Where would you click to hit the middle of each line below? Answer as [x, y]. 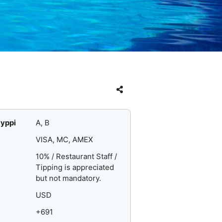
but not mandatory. [69, 178]
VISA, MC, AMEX [65, 140]
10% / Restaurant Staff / [77, 157]
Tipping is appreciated [75, 167]
